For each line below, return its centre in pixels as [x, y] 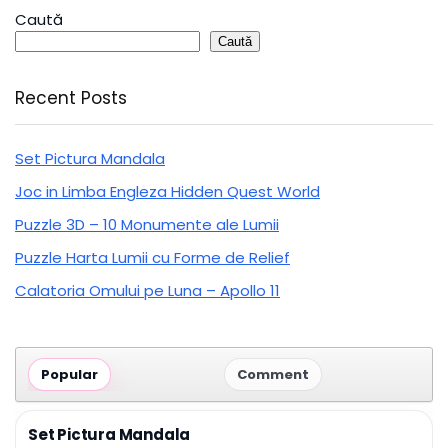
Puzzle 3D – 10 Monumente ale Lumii [147, 225]
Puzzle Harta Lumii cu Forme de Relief [152, 258]
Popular [69, 375]
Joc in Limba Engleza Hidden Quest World [167, 192]
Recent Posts [71, 98]
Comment [273, 375]
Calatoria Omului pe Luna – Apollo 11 [147, 291]
